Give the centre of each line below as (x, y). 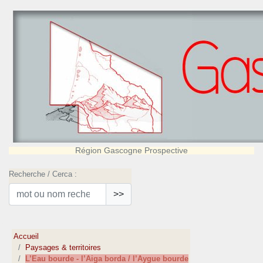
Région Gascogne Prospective (131, 150)
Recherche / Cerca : (43, 174)
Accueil (26, 237)
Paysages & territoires (63, 248)
